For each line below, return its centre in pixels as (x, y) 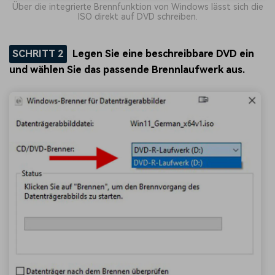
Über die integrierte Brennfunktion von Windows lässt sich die (137, 6)
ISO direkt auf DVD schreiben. (137, 16)
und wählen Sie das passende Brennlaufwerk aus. (127, 69)
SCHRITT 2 (38, 53)
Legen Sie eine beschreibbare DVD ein (164, 53)
